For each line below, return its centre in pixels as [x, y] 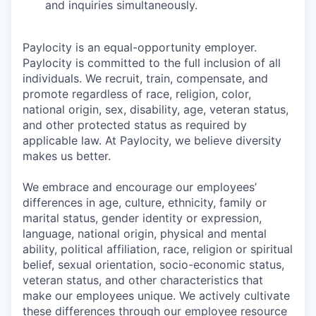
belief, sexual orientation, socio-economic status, [153, 265]
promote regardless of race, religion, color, [137, 94]
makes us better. [67, 156]
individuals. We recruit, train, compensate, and [145, 78]
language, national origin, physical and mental [145, 233]
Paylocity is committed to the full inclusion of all [152, 63]
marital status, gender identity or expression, [142, 218]
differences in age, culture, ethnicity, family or [145, 202]
